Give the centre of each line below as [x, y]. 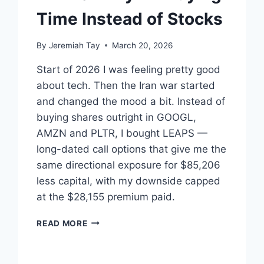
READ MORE [62, 223]
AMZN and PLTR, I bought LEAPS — [122, 133]
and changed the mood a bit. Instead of [131, 101]
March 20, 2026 [142, 45]
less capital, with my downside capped [129, 181]
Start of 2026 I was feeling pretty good [129, 69]
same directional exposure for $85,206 [129, 165]
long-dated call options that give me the [132, 149]
